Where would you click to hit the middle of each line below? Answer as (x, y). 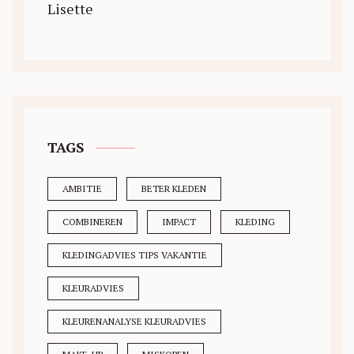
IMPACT (179, 222)
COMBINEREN (92, 222)
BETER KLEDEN (174, 188)
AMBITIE (82, 188)
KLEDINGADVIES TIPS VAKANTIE (135, 255)
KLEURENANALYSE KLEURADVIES (134, 321)
